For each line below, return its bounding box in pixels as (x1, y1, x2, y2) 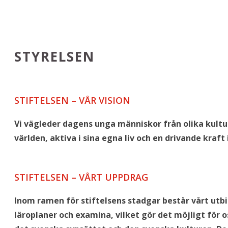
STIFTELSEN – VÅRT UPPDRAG (14, 170, 148, 183)
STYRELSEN (14, 47, 95, 66)
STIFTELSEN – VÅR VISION (14, 94, 130, 106)
